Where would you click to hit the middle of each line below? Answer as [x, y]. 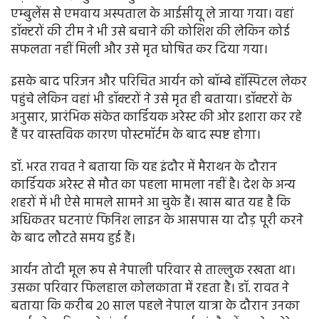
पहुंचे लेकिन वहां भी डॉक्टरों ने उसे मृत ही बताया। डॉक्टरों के [151, 100]
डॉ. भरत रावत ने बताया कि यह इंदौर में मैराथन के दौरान [144, 168]
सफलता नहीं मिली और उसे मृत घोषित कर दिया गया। [139, 51]
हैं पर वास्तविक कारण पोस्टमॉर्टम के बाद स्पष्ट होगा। [136, 136]
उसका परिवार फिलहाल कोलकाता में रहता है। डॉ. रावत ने [150, 289]
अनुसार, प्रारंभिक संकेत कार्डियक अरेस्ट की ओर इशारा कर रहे [156, 118]
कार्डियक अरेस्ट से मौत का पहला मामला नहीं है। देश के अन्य [153, 186]
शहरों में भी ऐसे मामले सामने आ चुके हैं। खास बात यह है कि [151, 204]
